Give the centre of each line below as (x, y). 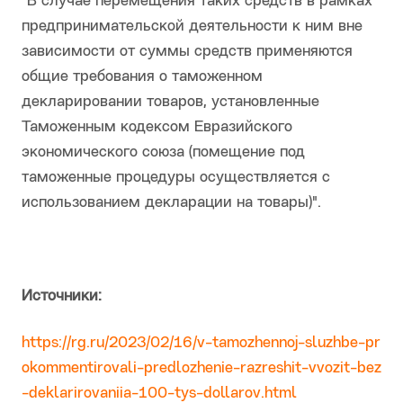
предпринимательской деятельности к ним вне (192, 27)
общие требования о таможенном (142, 77)
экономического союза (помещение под (163, 153)
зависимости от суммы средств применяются (187, 52)
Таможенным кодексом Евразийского (157, 128)
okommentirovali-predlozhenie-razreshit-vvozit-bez (201, 369)
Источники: (62, 297)
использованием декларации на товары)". (171, 203)
